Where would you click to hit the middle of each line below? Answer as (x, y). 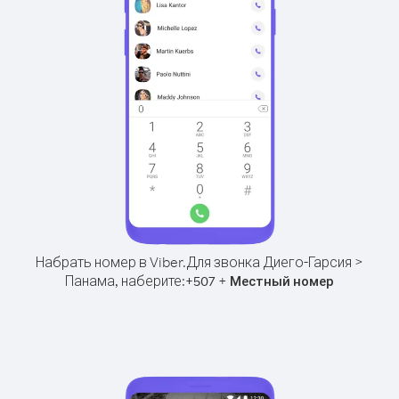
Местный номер (282, 281)
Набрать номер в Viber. (111, 262)
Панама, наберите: (125, 281)
